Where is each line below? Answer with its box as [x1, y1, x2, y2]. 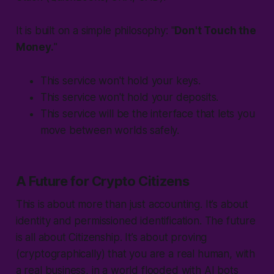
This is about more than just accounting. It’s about [15, 198, 249, 211]
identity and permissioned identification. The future [15, 215, 256, 228]
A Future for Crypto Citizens [15, 173, 190, 190]
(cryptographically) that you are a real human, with [15, 248, 256, 261]
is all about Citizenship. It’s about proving [15, 231, 207, 244]
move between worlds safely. [40, 124, 180, 137]
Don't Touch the [174, 24, 256, 37]
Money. [15, 41, 54, 54]
